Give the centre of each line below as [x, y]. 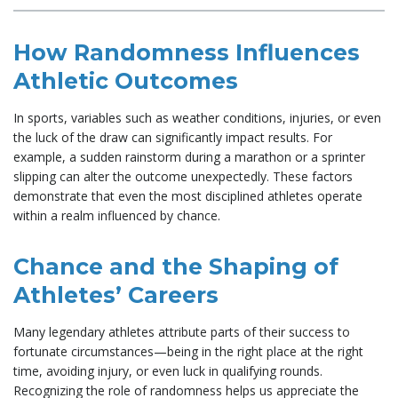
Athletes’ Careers [116, 295]
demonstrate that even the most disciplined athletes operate [188, 195]
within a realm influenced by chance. [117, 215]
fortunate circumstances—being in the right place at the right [188, 351]
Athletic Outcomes [126, 80]
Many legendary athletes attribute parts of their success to [182, 331]
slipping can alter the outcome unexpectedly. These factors [183, 176]
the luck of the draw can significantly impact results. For [173, 137]
